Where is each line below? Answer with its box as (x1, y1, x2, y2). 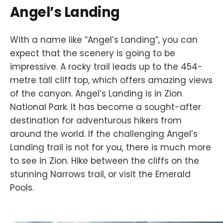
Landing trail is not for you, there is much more (10, 141, 211, 153)
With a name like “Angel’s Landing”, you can (10, 33, 198, 46)
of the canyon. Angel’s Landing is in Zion (10, 87, 182, 100)
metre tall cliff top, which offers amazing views (10, 74, 213, 86)
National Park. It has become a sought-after (10, 101, 201, 113)
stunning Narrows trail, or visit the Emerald (10, 168, 191, 180)
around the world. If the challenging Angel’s (10, 127, 198, 140)
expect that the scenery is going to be (10, 47, 175, 59)
